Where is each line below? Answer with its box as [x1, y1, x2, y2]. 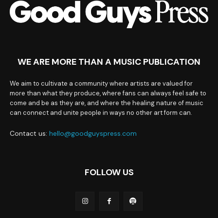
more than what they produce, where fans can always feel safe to [10, 89, 206, 97]
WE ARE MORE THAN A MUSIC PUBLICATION [18, 55, 200, 68]
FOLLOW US [84, 166, 134, 178]
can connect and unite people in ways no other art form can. [10, 108, 192, 117]
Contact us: [10, 128, 49, 138]
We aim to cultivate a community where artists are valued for [10, 79, 193, 88]
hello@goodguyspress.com [49, 128, 137, 138]
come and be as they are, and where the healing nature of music [10, 98, 203, 107]
